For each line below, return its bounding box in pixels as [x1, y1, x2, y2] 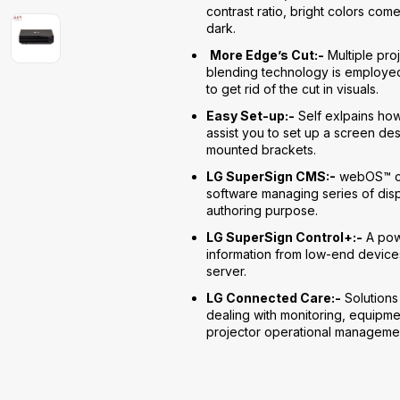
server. [206, 262, 247, 279]
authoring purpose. [206, 202, 319, 218]
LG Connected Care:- [206, 289, 342, 305]
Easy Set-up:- [206, 107, 296, 123]
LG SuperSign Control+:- [206, 229, 363, 245]
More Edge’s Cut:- [210, 46, 325, 62]
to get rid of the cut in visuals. [206, 80, 379, 96]
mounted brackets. [206, 141, 317, 157]
